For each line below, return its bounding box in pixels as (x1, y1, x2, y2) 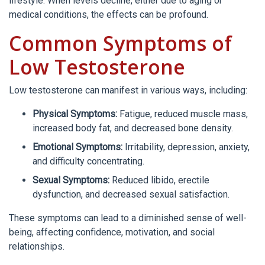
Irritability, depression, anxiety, (122, 141, 250, 153)
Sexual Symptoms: (33, 174, 109, 186)
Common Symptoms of (9, 30, 232, 57)
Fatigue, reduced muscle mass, (117, 108, 248, 119)
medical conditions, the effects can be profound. (9, 9, 208, 20)
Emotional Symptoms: (33, 141, 122, 153)
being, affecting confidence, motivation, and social (9, 227, 215, 238)
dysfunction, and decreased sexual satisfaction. (33, 189, 230, 200)
